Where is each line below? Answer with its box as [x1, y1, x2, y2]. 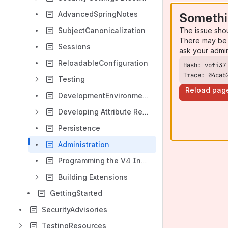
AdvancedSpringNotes [58, 10, 138, 18]
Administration [58, 140, 109, 149]
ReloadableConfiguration [58, 59, 148, 67]
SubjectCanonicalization [58, 26, 146, 35]
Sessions [58, 42, 91, 51]
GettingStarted [50, 189, 102, 197]
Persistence [58, 124, 100, 132]
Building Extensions [58, 173, 128, 181]
